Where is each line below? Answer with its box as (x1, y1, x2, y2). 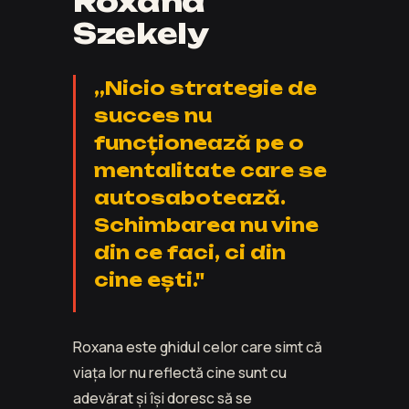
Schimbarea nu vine (94, 214, 319, 237)
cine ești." (94, 268, 204, 292)
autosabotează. (94, 186, 286, 210)
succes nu (94, 104, 212, 128)
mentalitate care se (94, 159, 327, 183)
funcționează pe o (94, 131, 304, 155)
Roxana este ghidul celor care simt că (73, 337, 322, 358)
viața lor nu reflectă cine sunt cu (73, 362, 287, 383)
